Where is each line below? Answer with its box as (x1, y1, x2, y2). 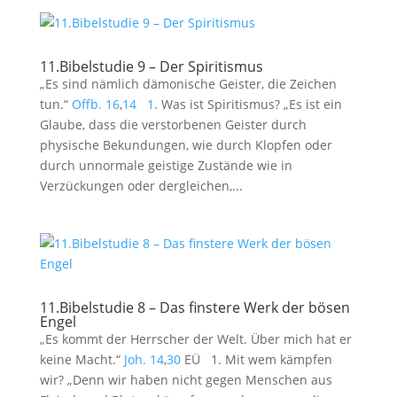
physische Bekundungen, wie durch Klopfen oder (39, 136, 332, 153)
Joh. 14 (123, 351, 164, 368)
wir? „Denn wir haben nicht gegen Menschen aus (39, 371, 332, 388)
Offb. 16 (71, 96, 120, 113)
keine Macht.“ (39, 351, 124, 368)
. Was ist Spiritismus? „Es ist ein (153, 96, 342, 113)
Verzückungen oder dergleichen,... (39, 177, 243, 194)
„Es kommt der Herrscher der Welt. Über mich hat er (39, 331, 352, 347)
